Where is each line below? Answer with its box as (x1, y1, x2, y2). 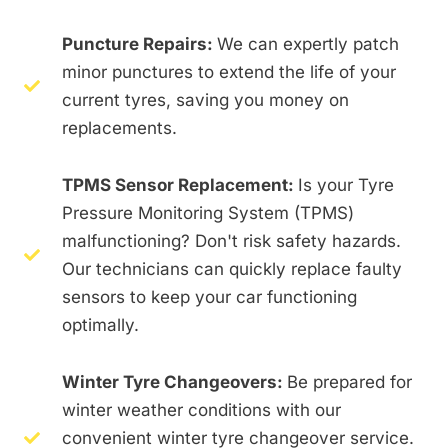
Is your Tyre (297, 174, 394, 195)
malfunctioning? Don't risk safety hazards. (61, 230, 401, 251)
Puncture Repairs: (61, 33, 217, 54)
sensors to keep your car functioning (61, 286, 357, 307)
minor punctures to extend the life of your (61, 61, 396, 82)
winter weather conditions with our (61, 399, 341, 420)
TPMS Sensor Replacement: (61, 174, 298, 195)
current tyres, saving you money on (61, 89, 349, 110)
